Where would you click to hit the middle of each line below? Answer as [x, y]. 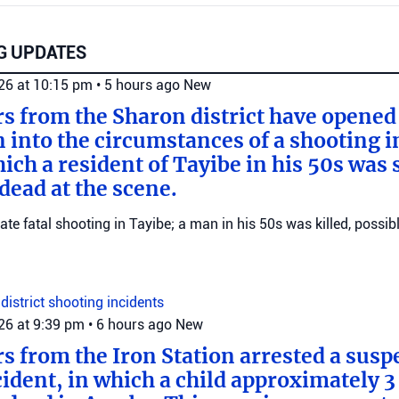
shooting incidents [106, 302]
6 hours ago [134, 325]
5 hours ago [142, 85]
